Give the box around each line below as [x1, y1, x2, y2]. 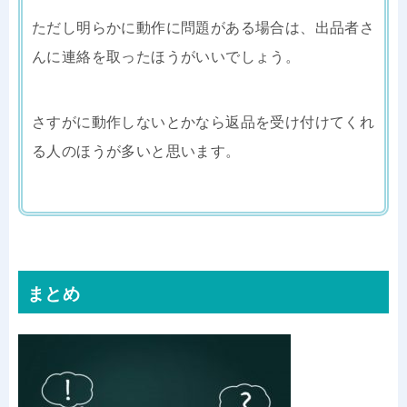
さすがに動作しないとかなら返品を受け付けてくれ [32, 114, 375, 130]
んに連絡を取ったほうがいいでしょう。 [32, 48, 301, 65]
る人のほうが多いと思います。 [32, 143, 241, 159]
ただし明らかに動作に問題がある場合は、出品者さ [32, 19, 375, 35]
